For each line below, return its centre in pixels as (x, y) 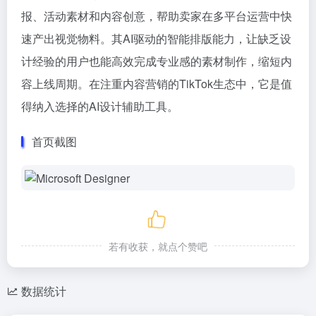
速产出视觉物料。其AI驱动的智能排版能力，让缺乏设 (156, 38)
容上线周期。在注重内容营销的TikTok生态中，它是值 (157, 84)
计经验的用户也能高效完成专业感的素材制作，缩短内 (157, 61)
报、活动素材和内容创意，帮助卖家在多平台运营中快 (157, 16)
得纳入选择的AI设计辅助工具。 (100, 106)
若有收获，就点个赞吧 (158, 246)
